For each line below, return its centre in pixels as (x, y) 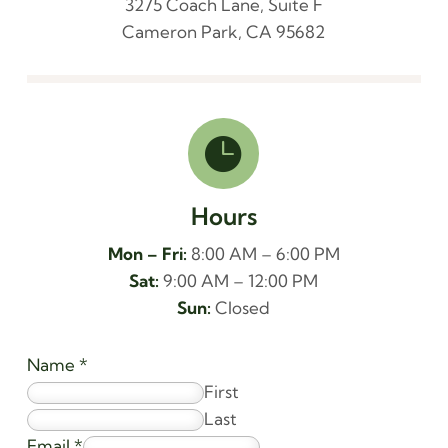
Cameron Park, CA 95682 (224, 31)
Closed (241, 307)
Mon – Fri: (147, 253)
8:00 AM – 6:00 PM (263, 253)
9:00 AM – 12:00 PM (239, 280)
